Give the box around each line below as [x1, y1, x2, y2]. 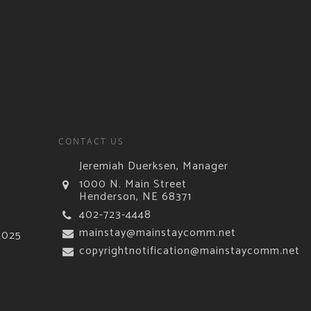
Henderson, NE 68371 [79, 187, 192, 206]
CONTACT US [58, 135, 125, 147]
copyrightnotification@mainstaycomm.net [79, 241, 301, 260]
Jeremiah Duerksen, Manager [79, 156, 229, 176]
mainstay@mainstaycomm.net [79, 223, 237, 242]
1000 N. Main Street [79, 174, 187, 194]
